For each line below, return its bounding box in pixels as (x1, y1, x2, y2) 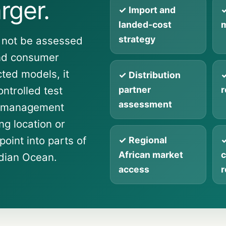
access (118, 164, 149, 175)
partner (118, 84, 151, 95)
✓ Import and (118, 5, 176, 15)
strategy (118, 34, 155, 44)
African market (118, 149, 183, 160)
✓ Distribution (118, 70, 181, 80)
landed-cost (118, 19, 172, 30)
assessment (118, 99, 172, 109)
